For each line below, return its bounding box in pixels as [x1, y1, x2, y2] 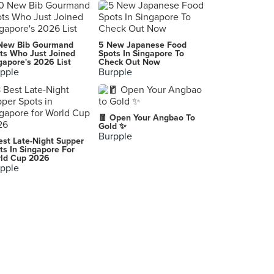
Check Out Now [98, 57, 160, 67]
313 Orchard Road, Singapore [16, 5, 127, 15]
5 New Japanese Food [98, 40, 187, 50]
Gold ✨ [98, 121, 127, 131]
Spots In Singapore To [98, 48, 184, 59]
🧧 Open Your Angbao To [98, 113, 195, 123]
